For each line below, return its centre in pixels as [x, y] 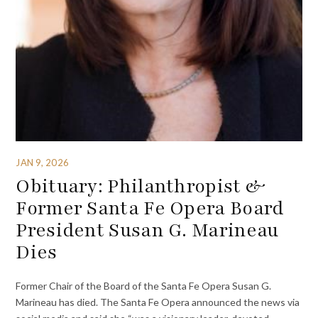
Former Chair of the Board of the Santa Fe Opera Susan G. [144, 285]
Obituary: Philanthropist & [141, 186]
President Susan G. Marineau [147, 230]
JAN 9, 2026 [42, 162]
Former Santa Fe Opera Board [150, 208]
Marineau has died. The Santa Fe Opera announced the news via [158, 302]
